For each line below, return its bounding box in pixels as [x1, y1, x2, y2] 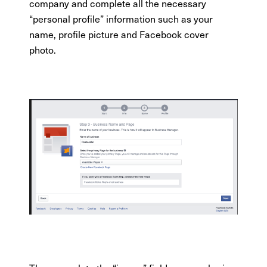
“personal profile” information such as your [29, 11, 213, 26]
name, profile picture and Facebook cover [29, 26, 209, 41]
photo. [29, 42, 57, 57]
